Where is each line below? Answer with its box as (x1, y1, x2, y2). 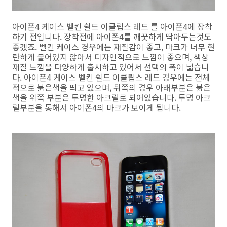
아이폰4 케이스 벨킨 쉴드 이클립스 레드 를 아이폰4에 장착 (12, 20, 212, 32)
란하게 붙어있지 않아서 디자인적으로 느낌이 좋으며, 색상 (12, 51, 209, 63)
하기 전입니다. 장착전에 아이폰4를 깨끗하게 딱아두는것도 (12, 30, 211, 43)
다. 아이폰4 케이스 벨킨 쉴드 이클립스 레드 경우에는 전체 (12, 71, 210, 83)
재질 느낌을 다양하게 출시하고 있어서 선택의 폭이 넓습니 (12, 61, 209, 73)
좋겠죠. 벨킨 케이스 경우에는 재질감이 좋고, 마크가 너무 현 (12, 41, 215, 53)
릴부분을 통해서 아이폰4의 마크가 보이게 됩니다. (12, 101, 181, 113)
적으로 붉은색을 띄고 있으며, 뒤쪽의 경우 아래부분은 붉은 (12, 81, 211, 93)
